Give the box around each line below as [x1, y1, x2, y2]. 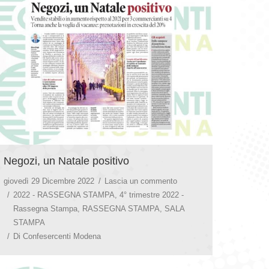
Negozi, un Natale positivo [4, 154, 129, 167]
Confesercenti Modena [23, 231, 101, 241]
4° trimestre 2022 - [119, 190, 184, 199]
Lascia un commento [104, 176, 177, 186]
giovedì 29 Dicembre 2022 [4, 176, 94, 186]
